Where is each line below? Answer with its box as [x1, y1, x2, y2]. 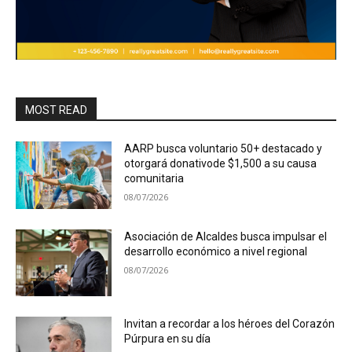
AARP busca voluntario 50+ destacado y [124, 142, 323, 155]
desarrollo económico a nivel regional [124, 244, 308, 258]
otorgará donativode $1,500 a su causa [124, 157, 317, 170]
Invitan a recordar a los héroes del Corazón [124, 317, 335, 331]
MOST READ [25, 104, 87, 116]
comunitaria [124, 172, 185, 185]
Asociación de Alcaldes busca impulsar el [124, 229, 328, 243]
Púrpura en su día [124, 332, 211, 346]
